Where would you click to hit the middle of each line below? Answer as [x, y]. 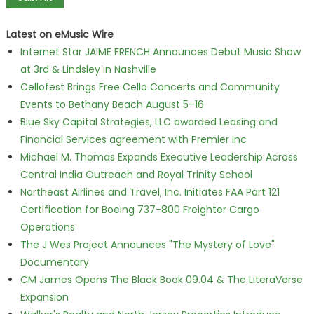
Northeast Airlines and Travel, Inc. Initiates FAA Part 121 [150, 192]
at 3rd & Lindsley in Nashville [88, 69]
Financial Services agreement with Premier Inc [133, 139]
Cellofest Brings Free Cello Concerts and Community [150, 87]
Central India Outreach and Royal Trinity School [136, 175]
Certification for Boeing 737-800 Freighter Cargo [139, 210]
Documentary [54, 262]
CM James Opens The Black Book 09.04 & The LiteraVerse [161, 280]
